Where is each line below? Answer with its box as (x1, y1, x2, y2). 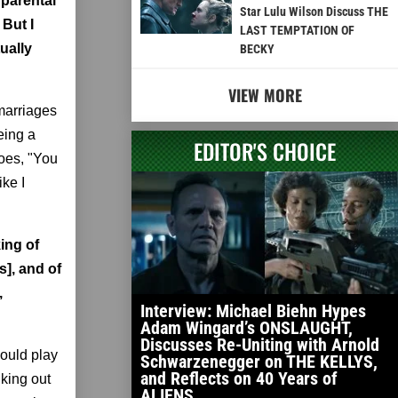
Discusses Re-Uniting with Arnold (140, 334, 379, 356)
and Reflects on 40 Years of (140, 368, 338, 390)
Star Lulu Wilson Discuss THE (239, 4, 388, 20)
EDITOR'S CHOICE (194, 135, 336, 168)
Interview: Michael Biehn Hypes (140, 300, 366, 322)
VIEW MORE (227, 84, 302, 107)
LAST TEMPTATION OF (239, 23, 354, 38)
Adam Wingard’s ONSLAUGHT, (140, 317, 353, 339)
